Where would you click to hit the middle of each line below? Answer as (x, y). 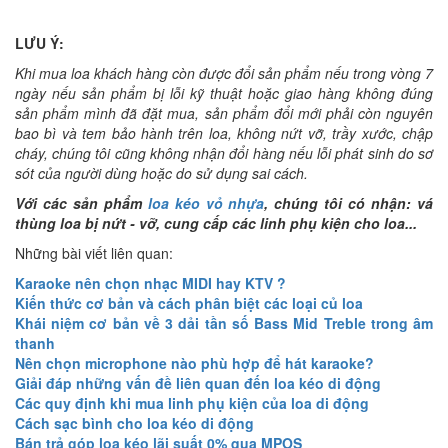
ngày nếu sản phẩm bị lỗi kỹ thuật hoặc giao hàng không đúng (224, 92)
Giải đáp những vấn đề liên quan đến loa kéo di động (198, 382)
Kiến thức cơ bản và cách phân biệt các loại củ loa (189, 302)
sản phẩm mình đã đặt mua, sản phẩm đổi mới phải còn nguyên (224, 112)
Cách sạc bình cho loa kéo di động (134, 422)
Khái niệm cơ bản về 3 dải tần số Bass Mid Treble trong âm (224, 322)
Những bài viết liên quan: (94, 252)
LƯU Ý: (39, 42)
